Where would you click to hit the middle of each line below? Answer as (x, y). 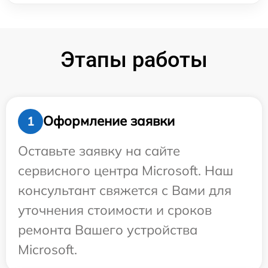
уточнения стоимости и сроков (115, 210)
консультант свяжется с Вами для (125, 190)
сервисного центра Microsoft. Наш (126, 170)
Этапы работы (134, 60)
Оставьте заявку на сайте (99, 150)
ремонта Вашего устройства (108, 229)
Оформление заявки (109, 121)
